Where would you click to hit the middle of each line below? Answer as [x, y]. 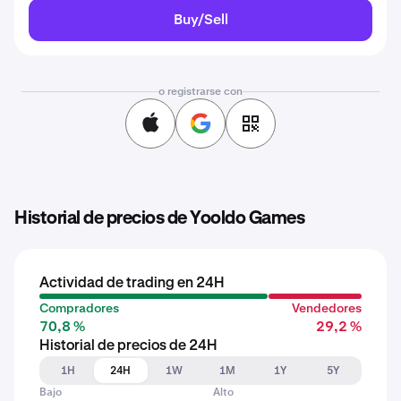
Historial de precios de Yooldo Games [159, 218]
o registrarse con [200, 91]
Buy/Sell [200, 19]
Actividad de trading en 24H [132, 284]
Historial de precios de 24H [128, 346]
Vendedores [327, 308]
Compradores [79, 308]
